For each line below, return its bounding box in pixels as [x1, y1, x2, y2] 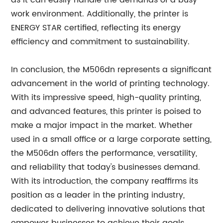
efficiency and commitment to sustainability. [11, 35, 190, 48]
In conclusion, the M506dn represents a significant [11, 63, 212, 76]
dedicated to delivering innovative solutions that [11, 203, 206, 216]
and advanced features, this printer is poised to [11, 105, 202, 118]
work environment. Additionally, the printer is [11, 7, 189, 20]
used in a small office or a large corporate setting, [11, 133, 212, 146]
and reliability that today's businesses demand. [11, 161, 201, 174]
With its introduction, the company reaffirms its [11, 175, 199, 188]
